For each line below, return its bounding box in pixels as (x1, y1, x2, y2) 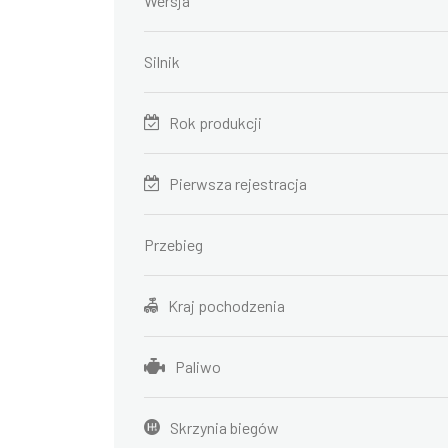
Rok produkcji (169, 112, 262, 132)
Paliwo (175, 356, 221, 376)
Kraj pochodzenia (168, 295, 285, 315)
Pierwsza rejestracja (169, 173, 307, 193)
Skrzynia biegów (170, 417, 279, 437)
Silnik (144, 51, 180, 71)
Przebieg (144, 234, 203, 254)
